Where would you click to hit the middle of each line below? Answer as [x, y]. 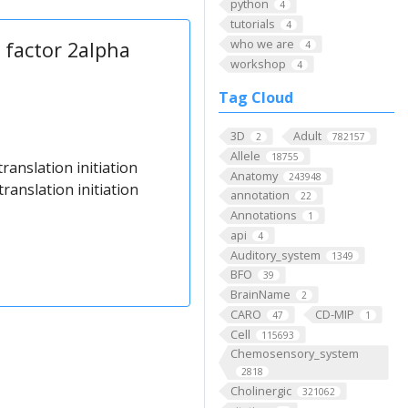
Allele [245, 156]
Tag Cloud [256, 98]
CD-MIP [334, 314]
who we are [262, 43]
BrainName [260, 295]
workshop [258, 63]
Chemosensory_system [294, 354]
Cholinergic [260, 390]
